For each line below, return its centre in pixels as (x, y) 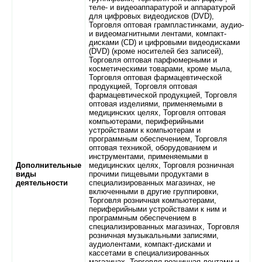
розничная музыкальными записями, (154, 235)
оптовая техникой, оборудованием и (153, 148)
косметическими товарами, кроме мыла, (161, 69)
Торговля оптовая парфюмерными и (153, 60)
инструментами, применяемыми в (149, 156)
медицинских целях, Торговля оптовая (157, 113)
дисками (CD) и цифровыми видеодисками (164, 42)
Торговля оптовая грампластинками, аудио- (166, 25)
